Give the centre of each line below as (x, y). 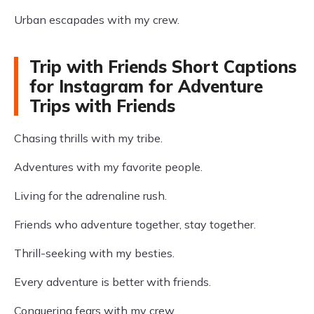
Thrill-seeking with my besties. (94, 253)
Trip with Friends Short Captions (163, 67)
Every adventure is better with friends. (112, 282)
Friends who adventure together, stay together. (135, 224)
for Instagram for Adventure (146, 86)
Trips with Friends (102, 106)
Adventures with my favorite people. (108, 167)
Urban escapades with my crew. (97, 20)
